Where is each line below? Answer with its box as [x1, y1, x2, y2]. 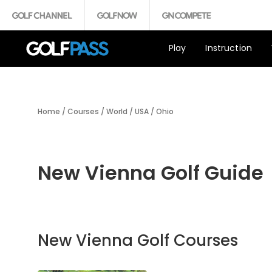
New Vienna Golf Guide [38, 159, 263, 186]
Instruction [205, 41, 253, 54]
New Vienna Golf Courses [38, 229, 238, 251]
